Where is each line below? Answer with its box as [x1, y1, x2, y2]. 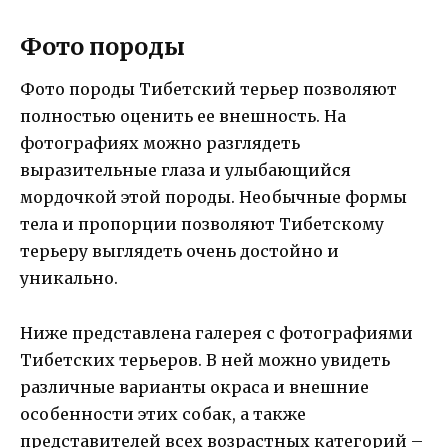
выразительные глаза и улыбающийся [20, 160, 351, 181]
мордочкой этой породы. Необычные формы [20, 187, 407, 208]
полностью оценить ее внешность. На [20, 106, 346, 127]
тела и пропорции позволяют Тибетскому [20, 214, 384, 235]
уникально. [20, 268, 118, 289]
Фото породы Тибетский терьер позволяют [20, 79, 397, 100]
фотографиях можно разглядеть [20, 133, 300, 154]
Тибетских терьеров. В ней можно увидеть [20, 349, 390, 370]
